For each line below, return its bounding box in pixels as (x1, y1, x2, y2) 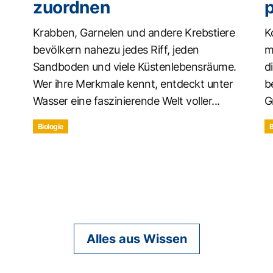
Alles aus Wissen (86, 231, 187, 246)
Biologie (37, 121, 63, 131)
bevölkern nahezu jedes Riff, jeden (32, 43, 199, 56)
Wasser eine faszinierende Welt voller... (32, 94, 220, 107)
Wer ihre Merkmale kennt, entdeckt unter (32, 77, 233, 90)
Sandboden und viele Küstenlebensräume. (32, 60, 236, 73)
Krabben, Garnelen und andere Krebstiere (32, 26, 235, 39)
